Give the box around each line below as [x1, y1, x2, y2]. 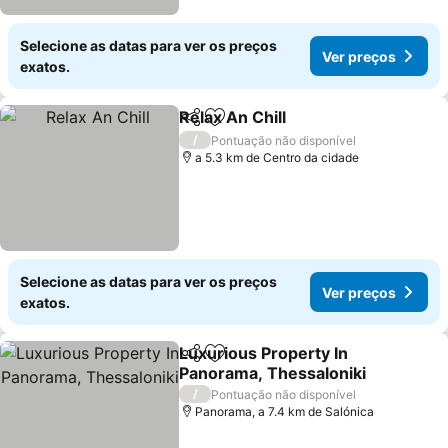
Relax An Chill [179, 107, 287, 127]
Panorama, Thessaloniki [179, 363, 367, 383]
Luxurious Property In [179, 343, 349, 363]
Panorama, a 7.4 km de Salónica [195, 404, 375, 419]
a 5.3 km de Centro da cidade [195, 150, 360, 165]
